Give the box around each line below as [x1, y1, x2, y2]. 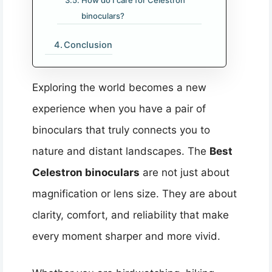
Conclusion [64, 39, 113, 51]
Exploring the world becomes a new [32, 81, 206, 94]
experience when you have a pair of [32, 103, 206, 115]
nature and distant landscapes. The [32, 145, 209, 158]
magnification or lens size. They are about [32, 188, 237, 200]
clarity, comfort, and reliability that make [32, 209, 229, 222]
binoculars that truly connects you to [32, 124, 210, 137]
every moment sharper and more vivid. [32, 230, 220, 243]
